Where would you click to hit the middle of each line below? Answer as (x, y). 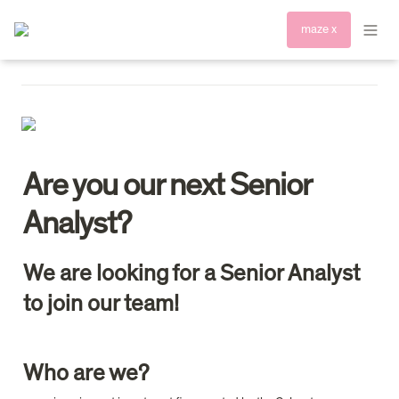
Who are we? (86, 374)
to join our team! (101, 303)
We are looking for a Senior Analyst (191, 273)
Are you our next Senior (167, 186)
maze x (318, 29)
